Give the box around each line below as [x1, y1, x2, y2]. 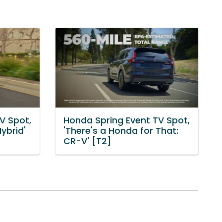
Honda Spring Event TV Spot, [63, 114, 190, 127]
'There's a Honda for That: [63, 125, 178, 137]
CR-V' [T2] [63, 135, 111, 148]
